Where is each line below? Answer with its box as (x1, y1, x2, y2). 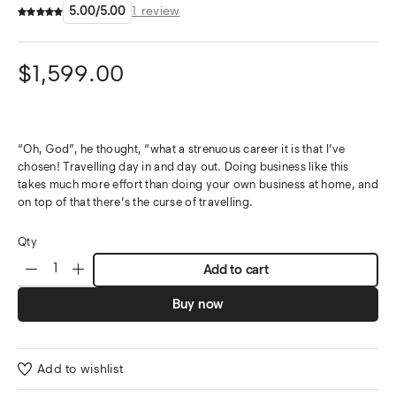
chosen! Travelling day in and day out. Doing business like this (18, 160, 349, 173)
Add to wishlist (37, 361, 124, 377)
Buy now (172, 296, 224, 312)
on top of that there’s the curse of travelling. (18, 195, 254, 209)
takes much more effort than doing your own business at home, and (18, 178, 378, 191)
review (137, 4, 180, 19)
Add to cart (202, 262, 269, 278)
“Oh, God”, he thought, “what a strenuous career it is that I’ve (18, 142, 346, 156)
